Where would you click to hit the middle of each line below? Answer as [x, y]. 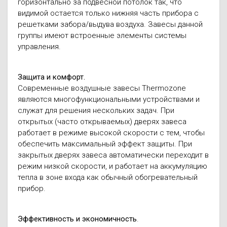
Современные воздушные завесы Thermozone [102, 88]
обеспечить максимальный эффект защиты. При [105, 144]
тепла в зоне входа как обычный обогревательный [108, 177]
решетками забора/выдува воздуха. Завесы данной [110, 24]
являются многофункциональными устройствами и [109, 99]
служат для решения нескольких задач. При [96, 110]
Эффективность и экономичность [77, 219]
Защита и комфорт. [51, 77]
